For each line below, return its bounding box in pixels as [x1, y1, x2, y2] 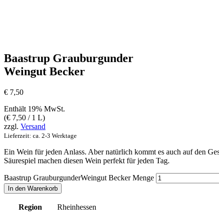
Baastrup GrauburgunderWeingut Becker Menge [4, 173, 154, 182]
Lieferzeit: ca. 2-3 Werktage [4, 131, 77, 139]
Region [19, 202, 42, 211]
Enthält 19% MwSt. [4, 104, 65, 113]
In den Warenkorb [8, 184, 58, 192]
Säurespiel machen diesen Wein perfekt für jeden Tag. [4, 156, 170, 165]
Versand [21, 122, 45, 131]
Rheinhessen [57, 202, 96, 211]
